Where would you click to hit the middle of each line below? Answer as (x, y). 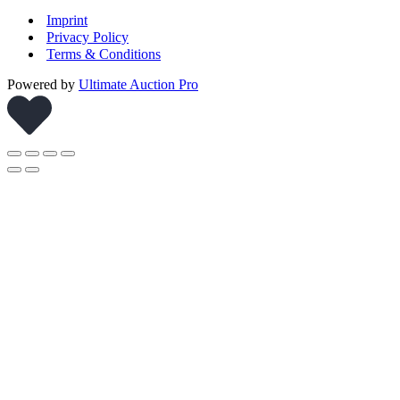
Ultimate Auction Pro (138, 85)
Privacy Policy (87, 37)
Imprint (67, 21)
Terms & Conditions (104, 54)
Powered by (43, 85)
